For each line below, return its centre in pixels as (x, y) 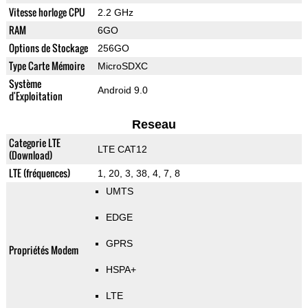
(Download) (30, 155)
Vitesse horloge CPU (47, 12)
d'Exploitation (35, 96)
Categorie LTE (34, 143)
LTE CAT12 (122, 150)
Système (25, 84)
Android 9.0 (122, 90)
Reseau (154, 125)
